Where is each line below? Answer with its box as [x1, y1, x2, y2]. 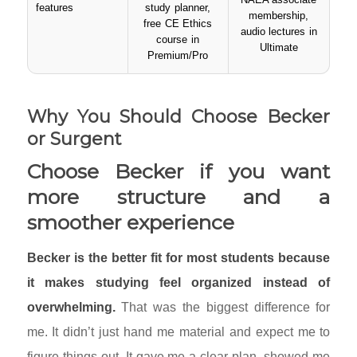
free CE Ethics [143, 17, 213, 29]
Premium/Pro [147, 49, 209, 61]
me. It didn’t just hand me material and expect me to [26, 325, 331, 339]
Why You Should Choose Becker [26, 105, 331, 127]
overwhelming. [26, 300, 116, 315]
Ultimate [259, 41, 298, 53]
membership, [249, 9, 309, 22]
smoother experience [26, 210, 234, 234]
